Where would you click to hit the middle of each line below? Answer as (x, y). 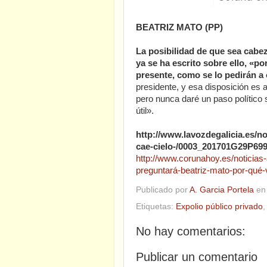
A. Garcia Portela (223, 190)
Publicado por (163, 190)
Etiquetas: (156, 206)
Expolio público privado (219, 206)
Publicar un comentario (197, 257)
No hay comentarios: (191, 231)
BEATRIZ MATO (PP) (179, 28)
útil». (145, 111)
